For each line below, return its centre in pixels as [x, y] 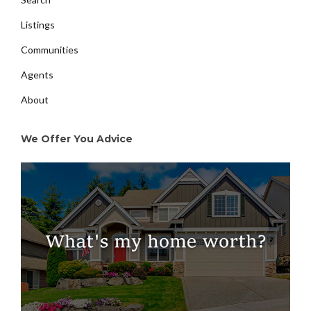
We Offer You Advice [77, 139]
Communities [50, 50]
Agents [37, 75]
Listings [38, 25]
